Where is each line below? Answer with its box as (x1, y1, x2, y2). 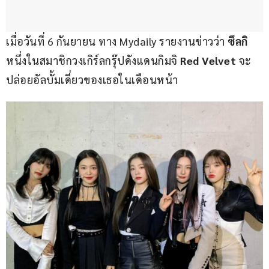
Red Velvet (180, 53, 239, 68)
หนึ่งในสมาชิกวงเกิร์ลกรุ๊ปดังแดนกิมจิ (6, 53, 180, 68)
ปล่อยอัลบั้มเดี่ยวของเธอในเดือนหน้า (6, 73, 178, 87)
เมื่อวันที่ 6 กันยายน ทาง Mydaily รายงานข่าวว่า (6, 34, 228, 49)
